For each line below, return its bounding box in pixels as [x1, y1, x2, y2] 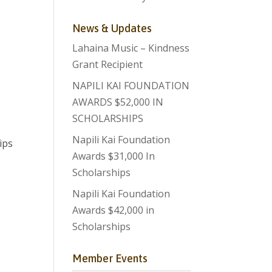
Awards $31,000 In [72, 149, 155, 163]
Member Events [72, 252, 148, 265]
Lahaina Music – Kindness [72, 41, 190, 55]
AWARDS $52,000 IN [72, 95, 164, 109]
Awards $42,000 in [72, 203, 155, 217]
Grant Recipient [72, 58, 143, 71]
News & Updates [72, 22, 152, 35]
